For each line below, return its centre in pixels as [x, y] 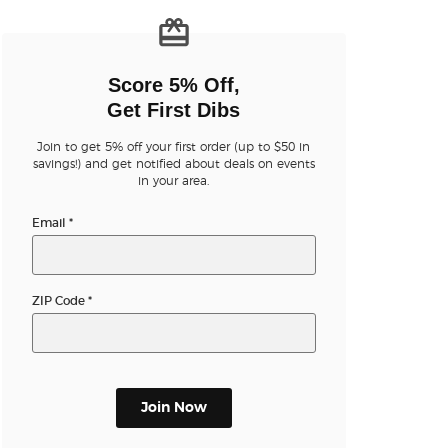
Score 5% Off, [173, 85]
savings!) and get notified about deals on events [173, 164]
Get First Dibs [174, 110]
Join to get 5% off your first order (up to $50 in [174, 147]
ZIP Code [59, 301]
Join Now [173, 408]
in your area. [174, 181]
